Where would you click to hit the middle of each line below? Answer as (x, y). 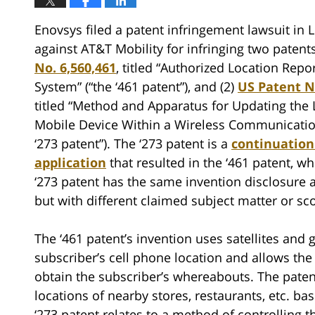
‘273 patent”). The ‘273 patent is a (133, 143)
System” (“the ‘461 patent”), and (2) (136, 86)
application (70, 162)
